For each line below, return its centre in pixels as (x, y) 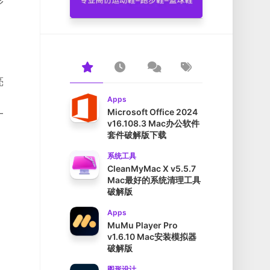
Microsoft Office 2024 (152, 112)
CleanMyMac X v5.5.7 (152, 169)
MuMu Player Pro (143, 225)
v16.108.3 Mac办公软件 (153, 124)
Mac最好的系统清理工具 (154, 180)
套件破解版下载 (137, 135)
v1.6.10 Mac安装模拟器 (152, 237)
